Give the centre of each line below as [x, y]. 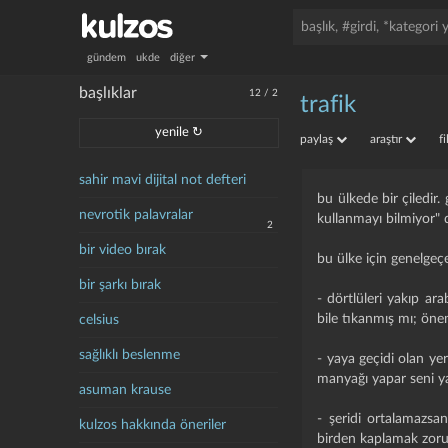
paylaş [318, 139]
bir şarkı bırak [120, 285]
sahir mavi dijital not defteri [163, 180]
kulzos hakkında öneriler [153, 425]
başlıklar [108, 93]
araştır [388, 139]
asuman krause [125, 390]
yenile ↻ [179, 132]
